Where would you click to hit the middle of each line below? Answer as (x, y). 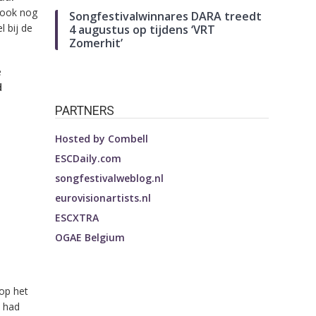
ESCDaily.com (89, 159)
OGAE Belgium (90, 238)
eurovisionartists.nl (103, 198)
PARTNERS (85, 111)
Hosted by (82, 139)
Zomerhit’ (96, 43)
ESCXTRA (77, 218)
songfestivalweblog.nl (110, 178)
